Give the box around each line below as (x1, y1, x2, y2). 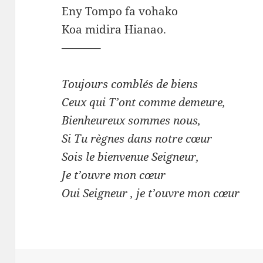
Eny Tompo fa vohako (62, 4, 178, 19)
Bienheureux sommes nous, (62, 113, 201, 129)
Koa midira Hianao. (62, 22, 167, 38)
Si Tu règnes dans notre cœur (62, 131, 213, 147)
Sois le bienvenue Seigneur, (62, 149, 200, 165)
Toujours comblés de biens (62, 76, 198, 92)
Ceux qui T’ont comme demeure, (62, 95, 226, 110)
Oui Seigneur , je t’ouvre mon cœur (62, 186, 240, 201)
